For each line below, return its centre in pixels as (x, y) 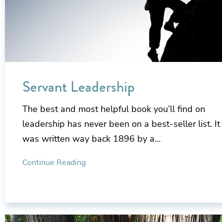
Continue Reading (54, 163)
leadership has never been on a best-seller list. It (121, 124)
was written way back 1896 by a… (91, 139)
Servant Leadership (79, 87)
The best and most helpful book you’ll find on (114, 109)
